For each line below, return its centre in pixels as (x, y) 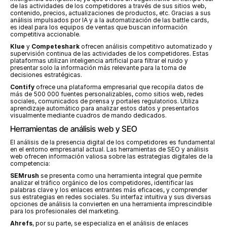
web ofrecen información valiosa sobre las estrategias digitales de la (111, 156)
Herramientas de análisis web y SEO (74, 129)
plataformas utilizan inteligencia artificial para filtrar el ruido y (99, 61)
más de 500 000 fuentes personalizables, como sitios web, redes (107, 94)
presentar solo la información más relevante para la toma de (98, 68)
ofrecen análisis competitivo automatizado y (146, 46)
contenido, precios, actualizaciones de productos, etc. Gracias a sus (110, 13)
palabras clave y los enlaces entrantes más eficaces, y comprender (109, 190)
